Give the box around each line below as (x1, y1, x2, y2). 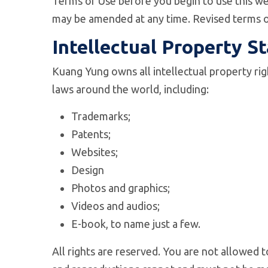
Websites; (71, 146, 118, 158)
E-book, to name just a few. (71, 218, 200, 230)
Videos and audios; (71, 200, 160, 212)
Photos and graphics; (71, 182, 170, 194)
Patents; (71, 128, 111, 140)
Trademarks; (71, 110, 130, 122)
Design (71, 164, 104, 176)
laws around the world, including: (52, 83, 209, 95)
